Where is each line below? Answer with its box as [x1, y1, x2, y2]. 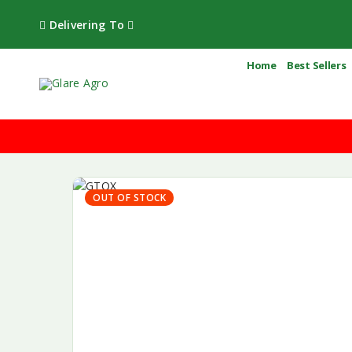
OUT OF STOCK [93, 190, 167, 204]
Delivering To [46, 17, 128, 33]
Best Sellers [286, 57, 346, 72]
